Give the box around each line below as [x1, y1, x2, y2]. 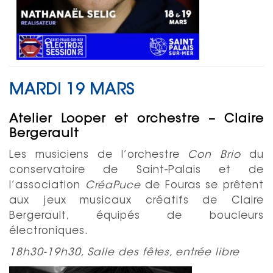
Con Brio [188, 149, 241, 160]
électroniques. [9, 225, 92, 236]
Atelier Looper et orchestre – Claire [9, 113, 264, 126]
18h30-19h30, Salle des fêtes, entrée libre [9, 247, 239, 258]
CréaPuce [85, 180, 141, 191]
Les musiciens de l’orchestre [9, 149, 188, 160]
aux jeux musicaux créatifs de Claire [9, 195, 264, 206]
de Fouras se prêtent [140, 180, 264, 191]
